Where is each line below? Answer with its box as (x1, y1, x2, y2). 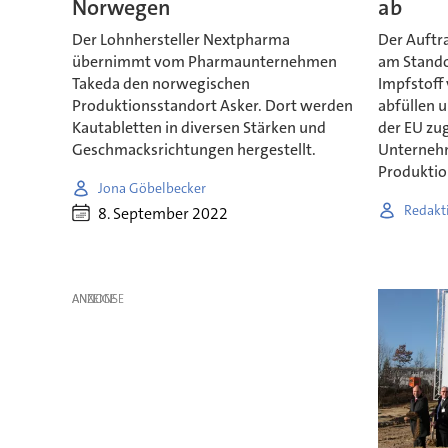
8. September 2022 (97, 202, 228, 224)
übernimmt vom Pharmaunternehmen (71, 51, 337, 73)
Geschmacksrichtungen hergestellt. (71, 139, 316, 161)
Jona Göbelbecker (97, 178, 206, 197)
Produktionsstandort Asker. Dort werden (71, 95, 353, 117)
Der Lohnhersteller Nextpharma (71, 29, 290, 51)
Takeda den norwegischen (71, 73, 250, 95)
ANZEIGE (71, 291, 116, 308)
